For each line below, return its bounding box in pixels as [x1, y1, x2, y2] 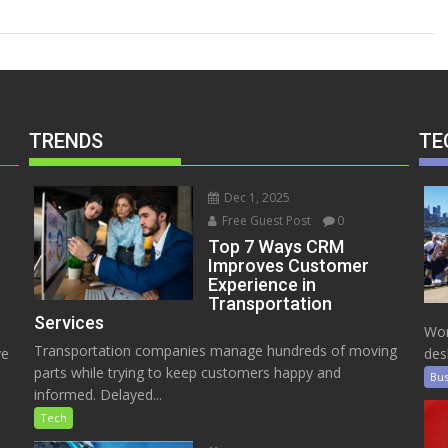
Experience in [208, 274, 317, 296]
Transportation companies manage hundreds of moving [33, 341, 397, 361]
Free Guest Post [219, 212, 312, 230]
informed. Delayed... [33, 385, 162, 405]
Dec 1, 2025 [221, 189, 291, 207]
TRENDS [28, 129, 103, 154]
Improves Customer [208, 255, 370, 277]
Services [33, 312, 104, 334]
